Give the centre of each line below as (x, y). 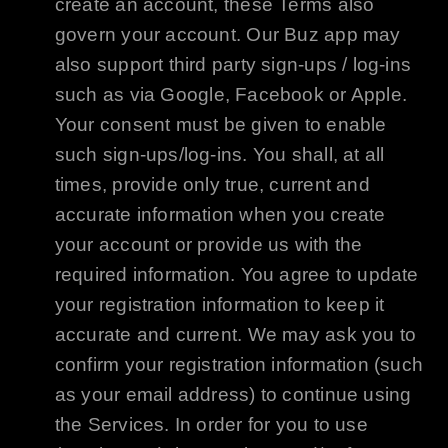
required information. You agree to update (236, 274)
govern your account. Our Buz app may (227, 34)
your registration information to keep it (219, 304)
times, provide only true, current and (212, 184)
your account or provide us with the (208, 244)
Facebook (279, 94)
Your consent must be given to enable (220, 124)
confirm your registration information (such (239, 364)
